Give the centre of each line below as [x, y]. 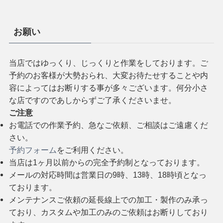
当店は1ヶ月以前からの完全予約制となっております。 [107, 163]
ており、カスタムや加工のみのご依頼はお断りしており [108, 212]
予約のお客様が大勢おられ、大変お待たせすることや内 [108, 75]
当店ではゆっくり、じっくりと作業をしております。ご [108, 63]
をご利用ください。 [92, 150]
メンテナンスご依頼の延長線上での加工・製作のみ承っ [108, 200]
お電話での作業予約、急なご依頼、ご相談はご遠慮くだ [108, 125]
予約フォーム [33, 150]
